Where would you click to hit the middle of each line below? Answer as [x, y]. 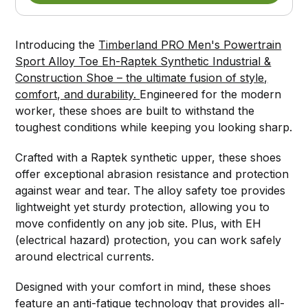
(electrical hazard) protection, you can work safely [148, 240]
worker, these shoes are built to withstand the [135, 110]
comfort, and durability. [78, 94]
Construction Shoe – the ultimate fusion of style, [142, 77]
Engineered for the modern [211, 94]
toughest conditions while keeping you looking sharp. [154, 127]
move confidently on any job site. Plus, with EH [139, 223]
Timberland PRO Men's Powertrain [190, 44]
